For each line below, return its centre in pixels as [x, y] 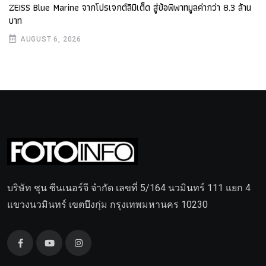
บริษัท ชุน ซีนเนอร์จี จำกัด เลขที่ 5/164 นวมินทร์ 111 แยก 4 [129, 188]
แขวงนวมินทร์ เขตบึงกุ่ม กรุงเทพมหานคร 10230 [107, 205]
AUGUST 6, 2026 [51, 39]
